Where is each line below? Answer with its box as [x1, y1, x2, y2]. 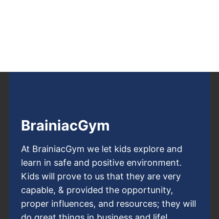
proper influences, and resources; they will [21, 198, 196, 209]
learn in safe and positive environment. [21, 157, 182, 168]
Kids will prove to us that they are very [21, 171, 181, 181]
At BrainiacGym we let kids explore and [21, 143, 182, 154]
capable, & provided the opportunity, [21, 184, 173, 195]
